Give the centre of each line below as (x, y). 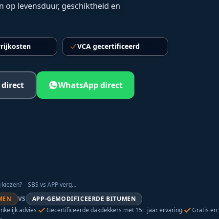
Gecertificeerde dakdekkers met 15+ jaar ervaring (114, 210)
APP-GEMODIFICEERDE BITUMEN (84, 199)
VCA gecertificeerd (108, 46)
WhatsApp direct (90, 85)
